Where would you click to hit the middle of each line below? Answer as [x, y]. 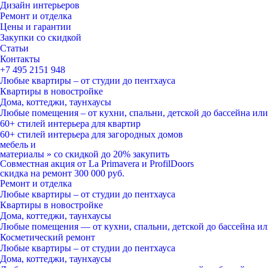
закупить [151, 154]
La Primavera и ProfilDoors [141, 164]
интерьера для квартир [93, 124]
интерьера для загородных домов [114, 134]
